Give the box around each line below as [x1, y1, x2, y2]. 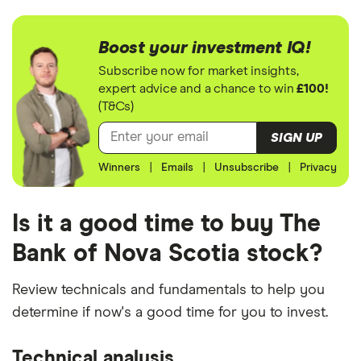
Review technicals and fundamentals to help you [12, 283, 325, 298]
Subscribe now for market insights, [98, 64, 299, 77]
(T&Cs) [98, 99, 135, 113]
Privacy [299, 162, 337, 174]
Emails [161, 162, 194, 174]
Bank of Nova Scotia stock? [12, 242, 322, 267]
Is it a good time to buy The [12, 212, 321, 237]
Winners [98, 162, 141, 174]
